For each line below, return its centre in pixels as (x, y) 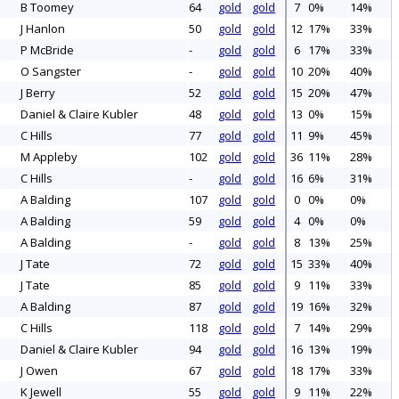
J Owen (39, 371)
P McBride (47, 50)
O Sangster (51, 72)
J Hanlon (43, 29)
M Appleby (49, 157)
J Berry (38, 93)
